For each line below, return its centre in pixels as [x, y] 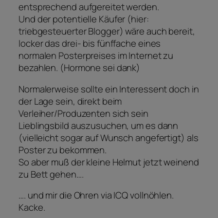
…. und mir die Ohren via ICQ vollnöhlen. [96, 195]
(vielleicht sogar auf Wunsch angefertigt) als [109, 137]
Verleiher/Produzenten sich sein [83, 113]
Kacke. [32, 208]
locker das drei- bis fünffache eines [90, 44]
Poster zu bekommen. [63, 150]
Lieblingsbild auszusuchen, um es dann [99, 125]
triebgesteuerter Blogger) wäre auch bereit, [107, 31]
